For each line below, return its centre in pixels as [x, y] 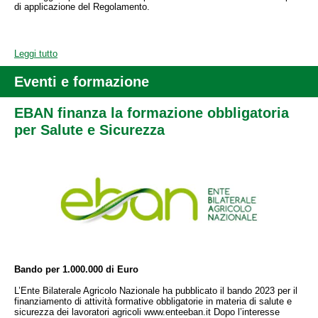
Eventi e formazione [82, 82]
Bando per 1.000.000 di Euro [76, 269]
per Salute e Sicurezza [89, 130]
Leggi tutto [36, 54]
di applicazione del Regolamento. [82, 7]
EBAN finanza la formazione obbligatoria [152, 113]
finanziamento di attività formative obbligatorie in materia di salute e [153, 301]
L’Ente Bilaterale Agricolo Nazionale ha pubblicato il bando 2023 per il [156, 291]
